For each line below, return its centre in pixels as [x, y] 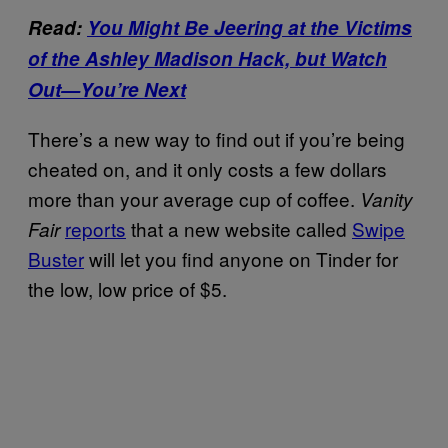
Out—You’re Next [107, 89]
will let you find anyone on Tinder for [241, 258]
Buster [56, 258]
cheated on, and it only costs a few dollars [207, 168]
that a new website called [239, 228]
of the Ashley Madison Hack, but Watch [207, 58]
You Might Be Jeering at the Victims [249, 27]
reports [95, 228]
